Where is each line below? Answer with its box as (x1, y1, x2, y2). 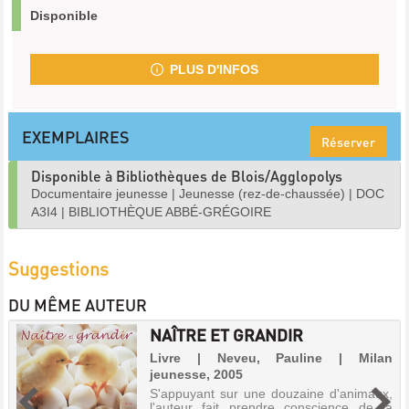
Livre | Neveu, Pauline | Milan (149, 351, 393, 365)
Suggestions (8, 257, 109, 280)
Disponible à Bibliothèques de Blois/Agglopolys (31, 166, 342, 185)
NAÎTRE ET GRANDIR (149, 324, 303, 345)
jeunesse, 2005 (149, 367, 243, 382)
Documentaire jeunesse (31, 186, 168, 201)
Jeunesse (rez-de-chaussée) (179, 186, 345, 201)
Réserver (321, 133, 375, 150)
